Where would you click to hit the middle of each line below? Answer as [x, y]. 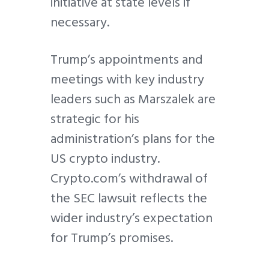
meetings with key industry [127, 79]
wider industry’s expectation [131, 218]
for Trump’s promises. [112, 237]
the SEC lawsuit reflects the [129, 198]
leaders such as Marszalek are [133, 99]
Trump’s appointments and [127, 59]
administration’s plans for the [133, 138]
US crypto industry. [105, 158]
